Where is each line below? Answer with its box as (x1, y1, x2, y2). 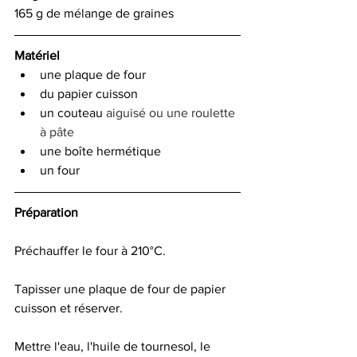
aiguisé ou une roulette (106, 105, 238, 120)
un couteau (40, 105, 106, 120)
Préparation (14, 205, 78, 219)
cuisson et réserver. (14, 300, 123, 315)
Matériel (14, 48, 60, 62)
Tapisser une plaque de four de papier (14, 281, 229, 296)
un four (40, 163, 80, 177)
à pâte (40, 124, 74, 139)
